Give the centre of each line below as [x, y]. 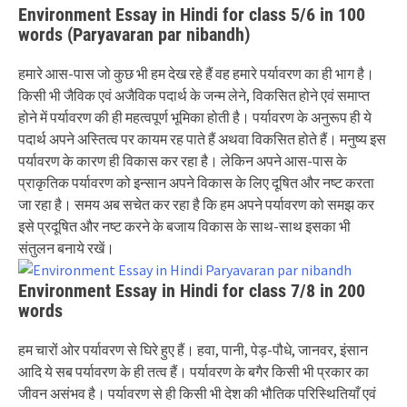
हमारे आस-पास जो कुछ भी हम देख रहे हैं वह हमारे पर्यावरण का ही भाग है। [196, 74]
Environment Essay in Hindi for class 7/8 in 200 [192, 291]
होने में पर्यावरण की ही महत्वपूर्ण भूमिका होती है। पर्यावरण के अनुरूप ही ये [195, 117]
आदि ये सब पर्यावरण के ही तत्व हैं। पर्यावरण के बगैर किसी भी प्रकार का [194, 372]
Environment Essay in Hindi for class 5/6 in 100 [192, 15]
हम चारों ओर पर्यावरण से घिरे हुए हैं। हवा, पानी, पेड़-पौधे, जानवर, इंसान [193, 350]
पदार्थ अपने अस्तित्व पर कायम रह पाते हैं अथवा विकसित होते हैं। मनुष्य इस [202, 139]
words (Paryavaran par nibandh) [134, 35]
